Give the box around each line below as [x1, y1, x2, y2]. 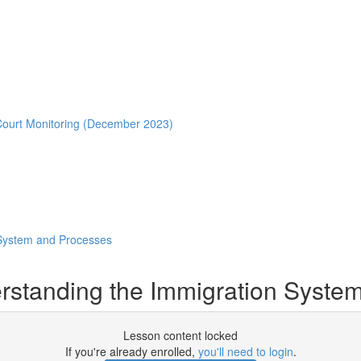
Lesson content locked [123, 327, 238, 343]
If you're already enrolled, [64, 343, 198, 359]
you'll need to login [197, 343, 293, 359]
